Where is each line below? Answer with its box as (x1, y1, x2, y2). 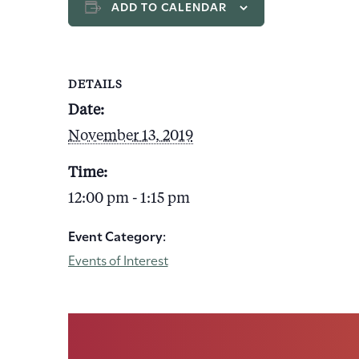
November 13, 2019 (67, 128, 193, 143)
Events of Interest (67, 249, 168, 268)
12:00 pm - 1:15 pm (67, 191, 190, 206)
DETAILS (67, 79, 123, 91)
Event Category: (67, 225, 166, 244)
